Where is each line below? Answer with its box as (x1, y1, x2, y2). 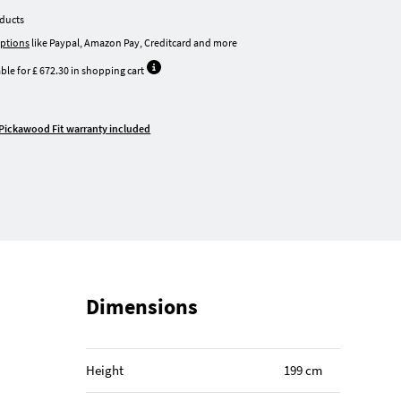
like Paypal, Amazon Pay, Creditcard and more (30, 36, 237, 49)
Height (85, 362, 124, 380)
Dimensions (85, 293, 198, 321)
